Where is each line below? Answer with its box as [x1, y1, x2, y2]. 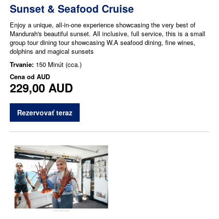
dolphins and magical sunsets [10, 46, 94, 56]
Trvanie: [10, 59, 36, 69]
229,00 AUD [10, 79, 73, 96]
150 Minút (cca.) [36, 59, 82, 69]
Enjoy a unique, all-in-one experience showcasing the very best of [10, 20, 196, 29]
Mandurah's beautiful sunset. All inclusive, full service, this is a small [10, 28, 205, 38]
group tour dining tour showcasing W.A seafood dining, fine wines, [10, 37, 196, 47]
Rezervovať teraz [17, 107, 72, 117]
